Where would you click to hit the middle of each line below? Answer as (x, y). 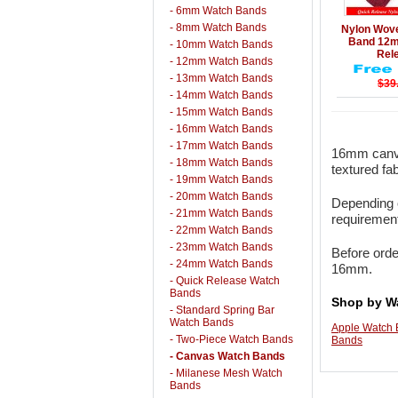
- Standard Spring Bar (222, 310)
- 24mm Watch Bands (221, 264)
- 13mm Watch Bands (221, 78)
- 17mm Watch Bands (221, 146)
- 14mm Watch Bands (221, 95)
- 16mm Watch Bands (221, 129)
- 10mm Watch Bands (221, 44)
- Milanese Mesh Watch (226, 373)
